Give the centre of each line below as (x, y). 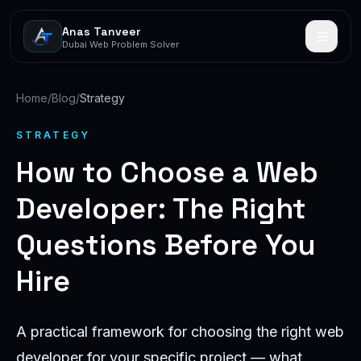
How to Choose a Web (167, 172)
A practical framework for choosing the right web (180, 332)
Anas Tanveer (101, 31)
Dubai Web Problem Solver (120, 44)
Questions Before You (166, 245)
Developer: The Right (161, 209)
